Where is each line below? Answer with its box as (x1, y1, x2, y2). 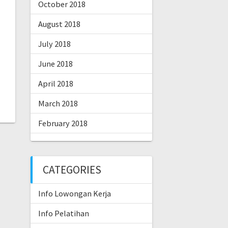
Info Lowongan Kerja (38, 188, 111, 199)
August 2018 (38, 19, 80, 30)
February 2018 (38, 118, 88, 129)
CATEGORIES (42, 163, 101, 177)
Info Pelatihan (38, 208, 89, 219)
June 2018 (38, 59, 73, 69)
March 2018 (38, 98, 78, 109)
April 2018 (38, 78, 73, 89)
